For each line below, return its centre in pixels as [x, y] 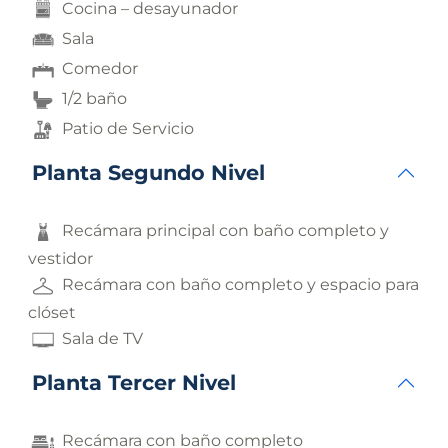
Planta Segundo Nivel [148, 173]
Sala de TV [102, 339]
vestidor [60, 259]
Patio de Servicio [128, 129]
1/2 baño [94, 99]
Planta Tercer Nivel [134, 383]
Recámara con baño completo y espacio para [240, 285]
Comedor [100, 69]
